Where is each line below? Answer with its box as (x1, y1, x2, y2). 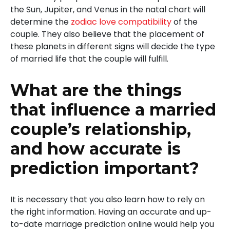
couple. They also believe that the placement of (10, 28, 204, 40)
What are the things (10, 80, 182, 100)
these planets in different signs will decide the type (10, 40, 215, 52)
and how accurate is (10, 138, 181, 159)
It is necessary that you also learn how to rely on (10, 193, 205, 205)
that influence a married (10, 99, 216, 120)
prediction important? (10, 158, 199, 178)
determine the (10, 15, 71, 28)
